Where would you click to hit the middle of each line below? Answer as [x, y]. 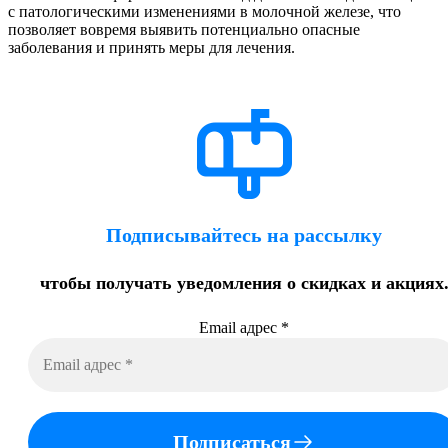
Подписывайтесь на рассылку [244, 234]
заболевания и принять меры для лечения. [151, 47]
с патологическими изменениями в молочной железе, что [204, 11]
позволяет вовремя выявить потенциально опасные [184, 29]
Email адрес [240, 327]
